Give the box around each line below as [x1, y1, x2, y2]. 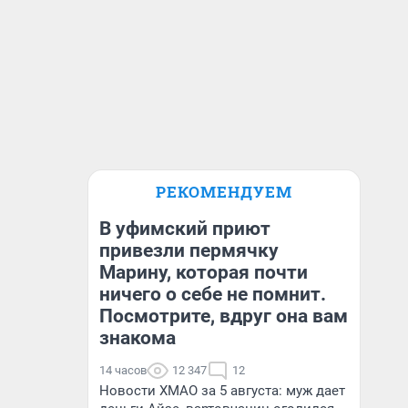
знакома [99, 327, 176, 349]
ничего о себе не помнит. [99, 283, 326, 305]
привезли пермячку [99, 240, 279, 261]
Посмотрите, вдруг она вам [99, 305, 348, 327]
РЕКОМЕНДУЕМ [156, 181, 292, 202]
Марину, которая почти [99, 261, 308, 283]
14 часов [99, 363, 147, 377]
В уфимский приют [99, 218, 270, 240]
